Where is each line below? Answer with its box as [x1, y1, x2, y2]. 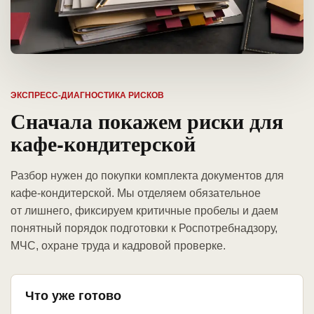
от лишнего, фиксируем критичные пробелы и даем [11, 205, 278, 217]
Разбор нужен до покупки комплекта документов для [11, 170, 284, 182]
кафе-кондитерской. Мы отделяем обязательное [11, 187, 261, 200]
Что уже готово [25, 289, 121, 303]
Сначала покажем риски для [11, 105, 283, 137]
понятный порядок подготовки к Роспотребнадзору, [11, 222, 278, 235]
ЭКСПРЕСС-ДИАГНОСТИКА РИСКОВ [11, 90, 164, 101]
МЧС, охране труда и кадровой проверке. [11, 240, 226, 252]
